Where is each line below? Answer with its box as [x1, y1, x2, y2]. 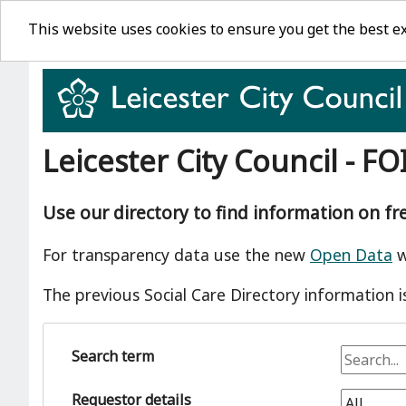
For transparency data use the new [43, 244, 310, 266]
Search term [72, 345, 154, 366]
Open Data [310, 244, 392, 266]
